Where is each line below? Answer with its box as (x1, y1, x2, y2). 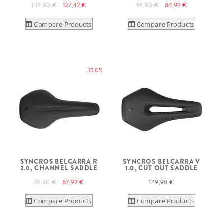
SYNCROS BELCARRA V (122, 156, 200, 166)
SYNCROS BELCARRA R (20, 156, 98, 166)
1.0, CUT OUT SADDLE (125, 163, 198, 173)
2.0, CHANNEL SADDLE (20, 163, 98, 173)
